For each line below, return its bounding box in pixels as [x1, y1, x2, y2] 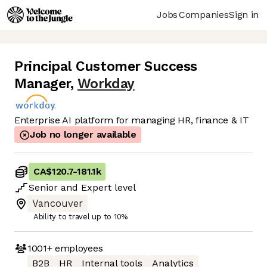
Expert [81, 182, 111, 194]
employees [52, 242, 103, 254]
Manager [14, 76, 70, 92]
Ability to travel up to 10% [33, 212, 128, 222]
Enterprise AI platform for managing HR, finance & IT [14, 114, 249, 126]
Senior [29, 182, 58, 194]
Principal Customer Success [14, 58, 198, 75]
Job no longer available [30, 129, 136, 141]
